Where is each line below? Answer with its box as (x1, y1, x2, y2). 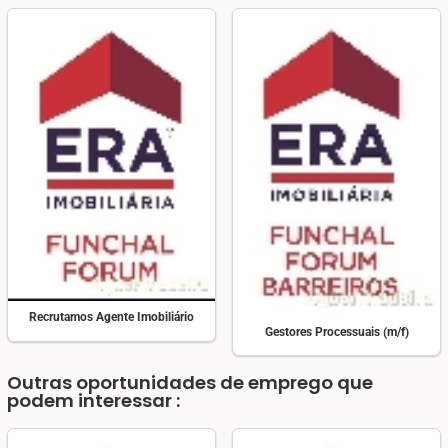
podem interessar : (7, 388, 180, 414)
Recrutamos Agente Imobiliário (29, 310, 194, 325)
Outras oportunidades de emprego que (7, 370, 373, 396)
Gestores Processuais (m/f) (264, 324, 409, 339)
